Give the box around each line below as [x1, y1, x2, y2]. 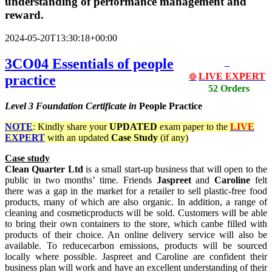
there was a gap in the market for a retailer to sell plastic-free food [5, 186, 267, 197]
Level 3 [5, 101, 36, 112]
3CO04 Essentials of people [5, 56, 174, 72]
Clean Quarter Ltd [5, 164, 83, 175]
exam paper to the [157, 121, 230, 132]
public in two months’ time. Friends [5, 175, 157, 186]
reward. [5, 8, 44, 21]
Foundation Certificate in [36, 101, 139, 112]
